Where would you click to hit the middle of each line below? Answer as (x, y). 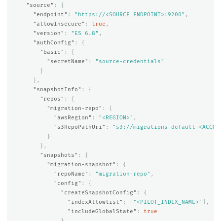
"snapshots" (59, 155)
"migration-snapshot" (81, 164)
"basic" (52, 52)
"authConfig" (54, 42)
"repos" (52, 99)
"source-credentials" (129, 61)
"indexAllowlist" (95, 202)
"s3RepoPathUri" (79, 127)
